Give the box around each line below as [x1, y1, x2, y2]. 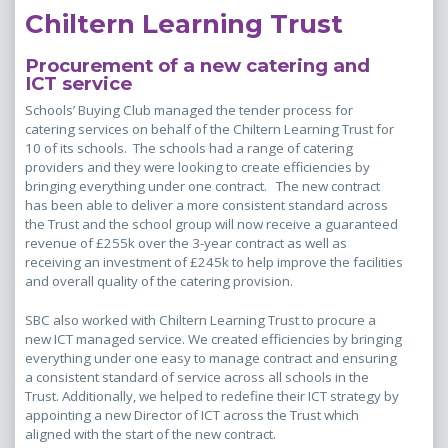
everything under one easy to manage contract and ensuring [25, 349, 397, 368]
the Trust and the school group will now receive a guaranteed [25, 215, 398, 234]
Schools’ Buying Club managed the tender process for [25, 101, 353, 120]
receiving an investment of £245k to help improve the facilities [25, 253, 403, 272]
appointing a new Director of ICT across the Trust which [25, 406, 359, 425]
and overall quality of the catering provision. [25, 272, 293, 291]
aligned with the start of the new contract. [25, 425, 276, 444]
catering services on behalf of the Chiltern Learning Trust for [25, 120, 394, 139]
